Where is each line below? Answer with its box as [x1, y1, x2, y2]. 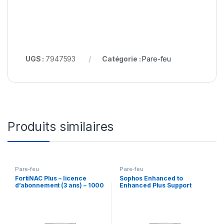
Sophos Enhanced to [119, 174, 183, 182]
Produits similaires [7, 119, 114, 134]
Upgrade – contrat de [119, 188, 184, 196]
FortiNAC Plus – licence [14, 174, 86, 182]
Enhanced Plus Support [119, 181, 192, 189]
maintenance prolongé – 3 [119, 195, 200, 203]
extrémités [14, 188, 48, 196]
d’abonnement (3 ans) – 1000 [14, 181, 104, 189]
